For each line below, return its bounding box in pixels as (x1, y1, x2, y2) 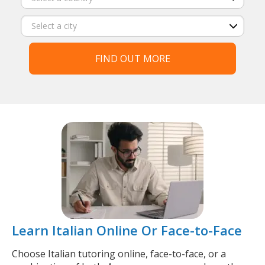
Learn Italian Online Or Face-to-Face (12, 221, 242, 239)
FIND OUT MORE (95, 52, 170, 65)
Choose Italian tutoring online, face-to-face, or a (12, 247, 226, 260)
